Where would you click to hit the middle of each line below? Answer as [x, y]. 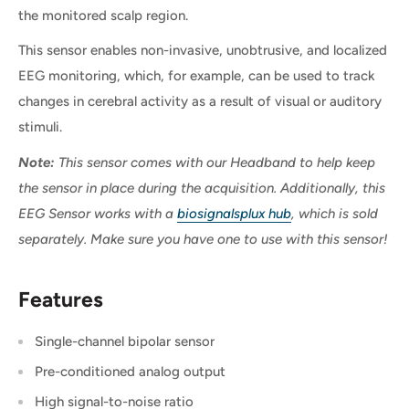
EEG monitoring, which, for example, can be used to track [197, 76]
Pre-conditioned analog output [130, 372]
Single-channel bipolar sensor [125, 342]
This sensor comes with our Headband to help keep [217, 162]
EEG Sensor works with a [98, 213]
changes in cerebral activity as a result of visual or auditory [200, 102]
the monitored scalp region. [103, 15]
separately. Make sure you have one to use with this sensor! [203, 239]
